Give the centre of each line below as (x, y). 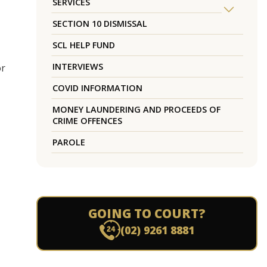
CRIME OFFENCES (87, 121)
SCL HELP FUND (83, 45)
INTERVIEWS (77, 67)
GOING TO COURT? (147, 214)
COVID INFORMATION (97, 88)
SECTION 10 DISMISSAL (100, 24)
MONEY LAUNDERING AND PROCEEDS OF (136, 110)
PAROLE (69, 142)
